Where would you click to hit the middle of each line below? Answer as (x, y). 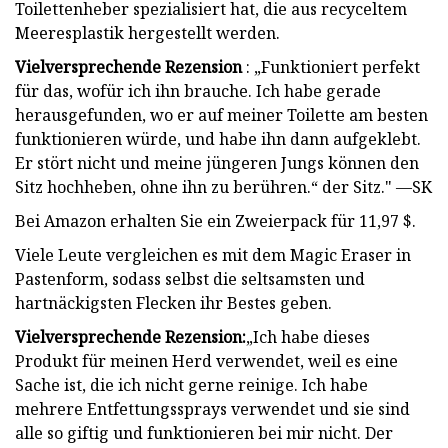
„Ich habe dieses (308, 336)
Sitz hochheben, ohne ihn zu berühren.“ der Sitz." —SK (223, 186)
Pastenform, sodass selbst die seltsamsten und (190, 278)
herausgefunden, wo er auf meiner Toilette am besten (221, 114)
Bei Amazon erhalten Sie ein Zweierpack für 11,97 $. (215, 220)
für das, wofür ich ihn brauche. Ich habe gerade (198, 90)
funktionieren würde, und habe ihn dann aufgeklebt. (218, 138)
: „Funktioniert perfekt (331, 66)
